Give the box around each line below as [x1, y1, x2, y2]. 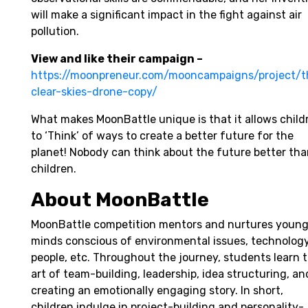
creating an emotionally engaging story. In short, [31, 284, 283, 298]
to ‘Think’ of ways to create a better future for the [31, 129, 294, 143]
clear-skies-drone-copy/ [31, 85, 160, 99]
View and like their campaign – [31, 52, 203, 66]
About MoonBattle [31, 188, 209, 212]
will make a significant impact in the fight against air [31, 8, 302, 22]
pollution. [31, 25, 79, 38]
